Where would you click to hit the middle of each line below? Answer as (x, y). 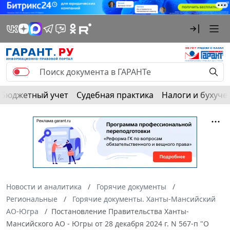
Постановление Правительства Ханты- (120, 211)
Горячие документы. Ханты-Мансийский (144, 199)
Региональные (32, 199)
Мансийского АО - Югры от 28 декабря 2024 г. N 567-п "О (108, 223)
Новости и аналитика (44, 186)
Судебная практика (115, 95)
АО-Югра (22, 211)
